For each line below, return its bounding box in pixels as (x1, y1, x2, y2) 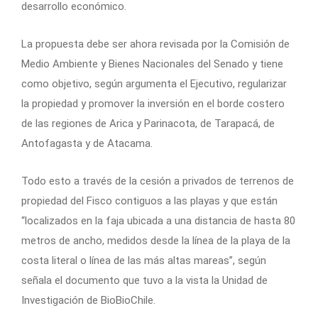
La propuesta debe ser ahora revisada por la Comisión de (21, 37, 290, 50)
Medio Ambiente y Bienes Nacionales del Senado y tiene (21, 57, 283, 70)
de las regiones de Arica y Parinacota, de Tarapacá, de (21, 116, 275, 130)
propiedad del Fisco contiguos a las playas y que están (21, 194, 278, 207)
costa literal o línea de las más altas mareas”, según (21, 253, 266, 267)
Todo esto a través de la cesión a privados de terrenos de (21, 174, 294, 187)
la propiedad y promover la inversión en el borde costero (21, 97, 285, 110)
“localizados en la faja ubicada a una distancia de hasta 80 (21, 214, 295, 227)
